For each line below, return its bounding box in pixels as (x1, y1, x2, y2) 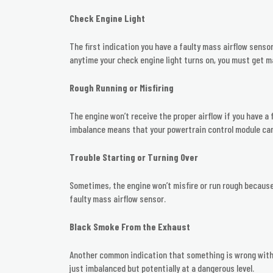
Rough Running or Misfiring (69, 82, 174, 94)
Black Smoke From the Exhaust (69, 221, 190, 233)
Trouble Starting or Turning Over (69, 151, 198, 163)
